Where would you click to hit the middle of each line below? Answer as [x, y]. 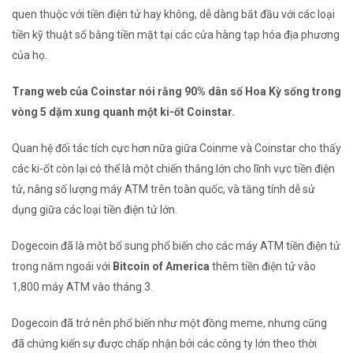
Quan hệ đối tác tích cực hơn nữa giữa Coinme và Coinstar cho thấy [176, 149]
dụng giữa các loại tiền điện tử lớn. [95, 210]
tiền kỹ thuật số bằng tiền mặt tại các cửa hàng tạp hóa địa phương [176, 35]
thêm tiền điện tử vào [264, 267]
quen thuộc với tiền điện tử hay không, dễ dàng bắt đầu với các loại [173, 15]
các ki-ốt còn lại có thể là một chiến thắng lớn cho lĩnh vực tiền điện [173, 169]
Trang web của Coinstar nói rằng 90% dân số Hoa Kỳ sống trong [176, 92]
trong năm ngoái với [62, 267]
